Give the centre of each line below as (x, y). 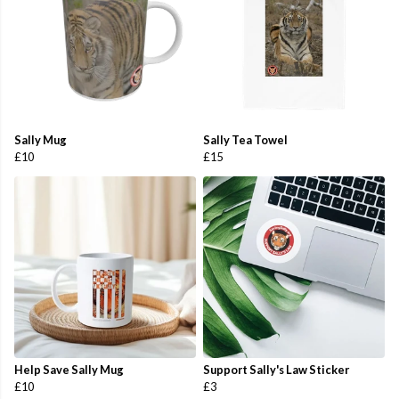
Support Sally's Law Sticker (276, 370)
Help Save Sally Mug (69, 370)
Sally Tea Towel (245, 140)
